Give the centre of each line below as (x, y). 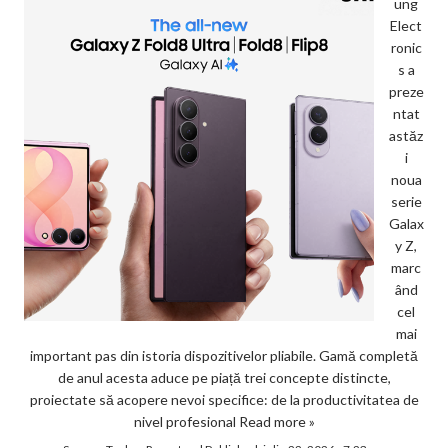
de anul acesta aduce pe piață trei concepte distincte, (224, 377)
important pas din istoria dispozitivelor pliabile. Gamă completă (224, 355)
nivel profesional (186, 421)
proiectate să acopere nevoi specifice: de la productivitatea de (224, 399)
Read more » (276, 421)
